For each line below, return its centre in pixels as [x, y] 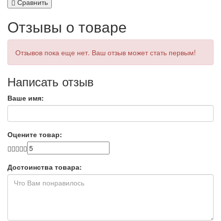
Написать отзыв [51, 81]
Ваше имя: [26, 98]
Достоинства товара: [45, 167]
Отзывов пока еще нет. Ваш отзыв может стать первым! [106, 53]
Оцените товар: [35, 134]
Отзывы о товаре [67, 27]
